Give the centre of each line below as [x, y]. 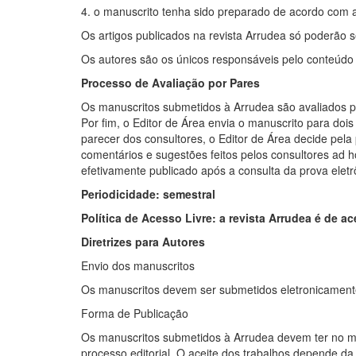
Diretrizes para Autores [143, 242]
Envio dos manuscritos [138, 266]
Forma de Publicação [135, 313]
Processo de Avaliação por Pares [170, 83]
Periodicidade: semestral [148, 194]
